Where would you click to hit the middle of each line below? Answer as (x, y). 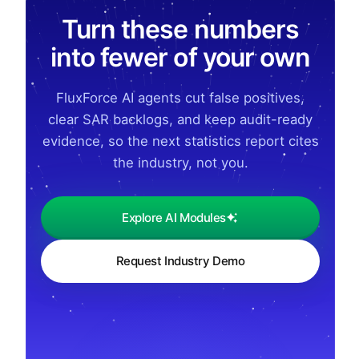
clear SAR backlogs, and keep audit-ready (180, 119)
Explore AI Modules (174, 218)
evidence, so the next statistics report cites (180, 141)
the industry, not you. (180, 162)
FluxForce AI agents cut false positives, (180, 97)
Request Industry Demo (180, 261)
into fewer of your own (180, 57)
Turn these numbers (180, 29)
